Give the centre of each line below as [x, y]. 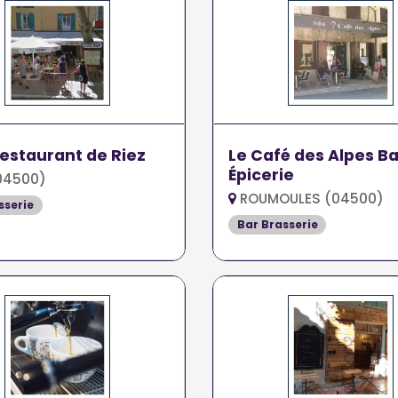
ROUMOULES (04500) [310, 199]
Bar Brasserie [277, 224]
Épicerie [261, 175]
